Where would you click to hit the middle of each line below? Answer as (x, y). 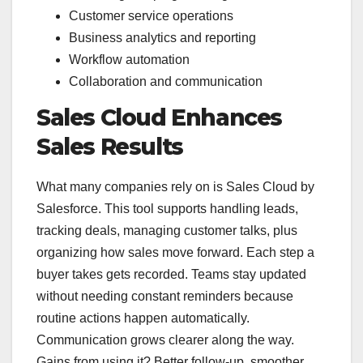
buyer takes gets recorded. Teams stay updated (171, 274)
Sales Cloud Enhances (160, 117)
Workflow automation (129, 60)
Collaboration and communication (166, 82)
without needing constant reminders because (165, 296)
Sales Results (110, 146)
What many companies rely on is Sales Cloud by (175, 186)
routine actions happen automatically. (143, 318)
